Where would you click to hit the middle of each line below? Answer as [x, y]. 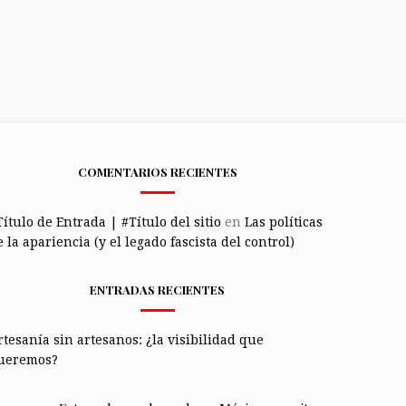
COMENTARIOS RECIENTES [157, 172]
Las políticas [283, 222]
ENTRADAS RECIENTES [158, 290]
